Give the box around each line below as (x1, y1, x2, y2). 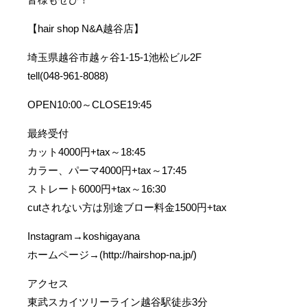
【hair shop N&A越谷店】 (27, 23, 145, 34)
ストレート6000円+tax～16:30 (27, 183, 167, 195)
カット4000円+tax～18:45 (27, 146, 146, 158)
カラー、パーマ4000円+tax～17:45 (27, 164, 187, 176)
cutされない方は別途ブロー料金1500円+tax (27, 201, 228, 213)
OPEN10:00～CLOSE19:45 (27, 99, 152, 110)
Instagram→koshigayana (27, 230, 140, 242)
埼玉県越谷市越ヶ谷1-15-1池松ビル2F (27, 51, 202, 63)
